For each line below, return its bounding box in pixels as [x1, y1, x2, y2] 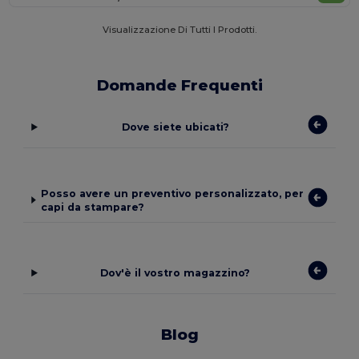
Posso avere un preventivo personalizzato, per [41, 187, 305, 200]
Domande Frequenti [96, 76, 263, 95]
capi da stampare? [41, 200, 145, 213]
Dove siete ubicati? [121, 121, 229, 134]
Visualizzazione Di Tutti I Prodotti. [103, 24, 256, 36]
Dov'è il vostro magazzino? [100, 267, 251, 280]
